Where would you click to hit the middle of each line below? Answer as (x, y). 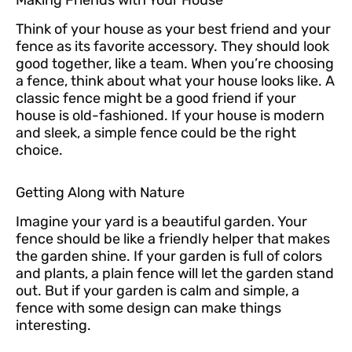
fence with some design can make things (148, 308)
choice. (39, 150)
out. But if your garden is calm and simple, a (158, 290)
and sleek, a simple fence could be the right (156, 133)
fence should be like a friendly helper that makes (173, 238)
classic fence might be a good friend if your (156, 99)
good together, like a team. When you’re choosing (175, 64)
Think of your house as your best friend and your (173, 29)
